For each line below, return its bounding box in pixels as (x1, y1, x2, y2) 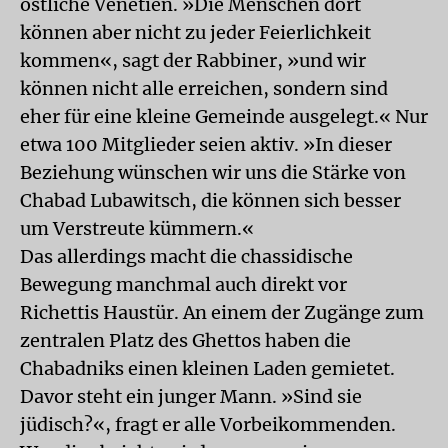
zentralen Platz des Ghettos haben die (20, 329, 351, 352)
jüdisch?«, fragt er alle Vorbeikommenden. (20, 413, 396, 436)
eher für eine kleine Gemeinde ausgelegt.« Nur (20, 105, 428, 128)
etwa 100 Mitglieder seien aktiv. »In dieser (20, 133, 392, 156)
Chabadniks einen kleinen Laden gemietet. (20, 357, 395, 380)
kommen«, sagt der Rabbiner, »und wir (20, 49, 366, 72)
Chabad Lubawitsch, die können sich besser (20, 189, 401, 212)
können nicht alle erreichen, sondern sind (20, 77, 388, 100)
